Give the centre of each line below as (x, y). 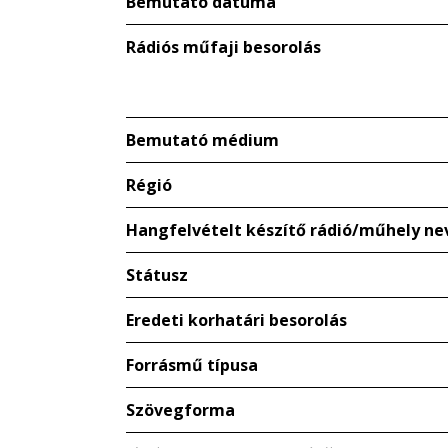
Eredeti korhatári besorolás (236, 320)
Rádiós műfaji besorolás (223, 47)
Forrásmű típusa (192, 365)
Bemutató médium (202, 140)
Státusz (157, 275)
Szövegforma (180, 410)
